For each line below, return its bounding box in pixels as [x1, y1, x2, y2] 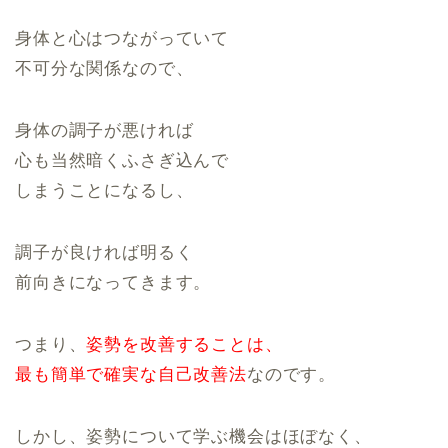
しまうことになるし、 [15, 181, 194, 201]
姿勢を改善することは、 [86, 335, 283, 355]
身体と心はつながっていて [15, 29, 230, 49]
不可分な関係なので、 [15, 59, 194, 79]
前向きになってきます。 [15, 273, 212, 293]
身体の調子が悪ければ [15, 121, 194, 141]
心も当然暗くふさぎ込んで [15, 151, 230, 171]
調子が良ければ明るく [15, 243, 194, 263]
